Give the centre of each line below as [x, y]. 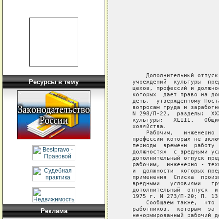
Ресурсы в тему [54, 82]
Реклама [54, 211]
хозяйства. [144, 126]
